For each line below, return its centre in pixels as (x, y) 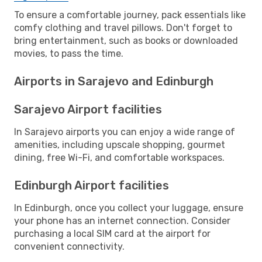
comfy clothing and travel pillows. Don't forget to (123, 27)
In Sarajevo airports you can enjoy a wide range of (125, 132)
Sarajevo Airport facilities (88, 109)
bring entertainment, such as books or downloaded (126, 40)
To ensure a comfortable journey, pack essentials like (130, 15)
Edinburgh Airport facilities (92, 185)
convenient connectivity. (69, 246)
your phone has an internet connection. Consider (122, 220)
